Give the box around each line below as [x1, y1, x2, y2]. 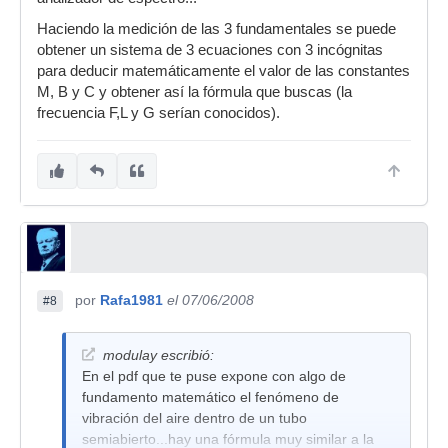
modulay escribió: [103, 347, 214, 363]
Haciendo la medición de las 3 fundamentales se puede [37, 21, 396, 37]
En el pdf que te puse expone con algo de [82, 368, 346, 384]
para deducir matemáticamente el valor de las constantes [37, 63, 410, 79]
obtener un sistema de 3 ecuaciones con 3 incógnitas [37, 42, 383, 58]
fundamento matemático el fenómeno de [82, 389, 339, 405]
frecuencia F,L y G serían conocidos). [37, 105, 280, 121]
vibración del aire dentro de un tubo [82, 410, 307, 426]
